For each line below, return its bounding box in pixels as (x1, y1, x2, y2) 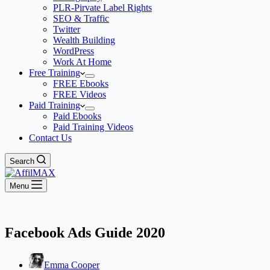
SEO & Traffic (53, 13, 109, 24)
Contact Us (29, 133, 72, 143)
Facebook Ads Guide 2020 (5, 224, 165, 240)
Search (10, 157, 34, 166)
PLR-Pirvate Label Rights (53, 2, 152, 13)
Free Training (29, 67, 80, 78)
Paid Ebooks (53, 111, 101, 121)
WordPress (53, 46, 94, 56)
